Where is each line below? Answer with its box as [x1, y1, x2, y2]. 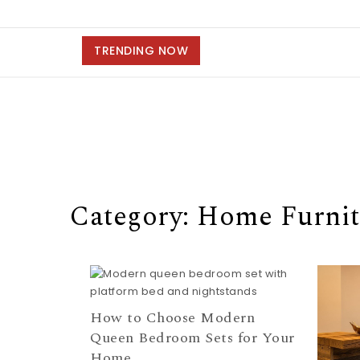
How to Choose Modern [90, 306, 255, 329]
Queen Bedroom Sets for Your [90, 326, 295, 349]
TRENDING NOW [94, 43, 188, 59]
